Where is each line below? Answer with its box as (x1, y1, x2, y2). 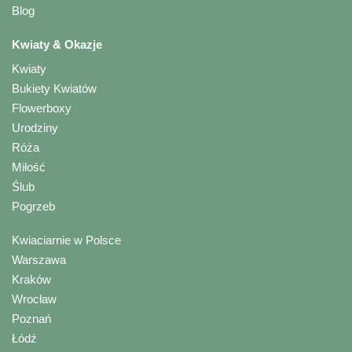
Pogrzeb (12, 199, 55, 213)
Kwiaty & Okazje (12, 37, 102, 51)
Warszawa (12, 252, 66, 266)
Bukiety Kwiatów (12, 81, 97, 95)
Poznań (12, 311, 51, 325)
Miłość (12, 159, 46, 174)
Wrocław (12, 291, 57, 306)
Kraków (12, 272, 51, 286)
